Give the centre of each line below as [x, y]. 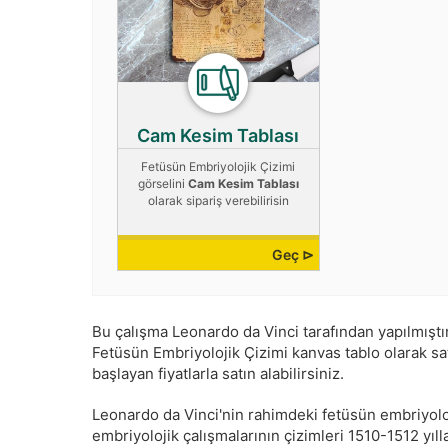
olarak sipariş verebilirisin [218, 201]
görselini [162, 184]
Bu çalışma [132, 332]
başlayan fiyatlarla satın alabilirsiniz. [218, 374]
